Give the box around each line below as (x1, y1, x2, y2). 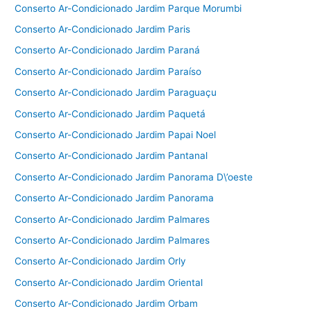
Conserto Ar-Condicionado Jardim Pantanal (15, 150, 208, 162)
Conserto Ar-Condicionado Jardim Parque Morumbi (15, 2, 242, 14)
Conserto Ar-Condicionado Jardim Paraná (15, 44, 201, 56)
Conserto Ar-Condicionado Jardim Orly (15, 255, 187, 267)
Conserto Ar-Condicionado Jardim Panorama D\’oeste (15, 171, 253, 183)
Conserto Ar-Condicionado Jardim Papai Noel (15, 129, 217, 141)
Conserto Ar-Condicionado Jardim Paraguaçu (15, 87, 217, 99)
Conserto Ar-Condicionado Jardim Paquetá (15, 108, 206, 119)
